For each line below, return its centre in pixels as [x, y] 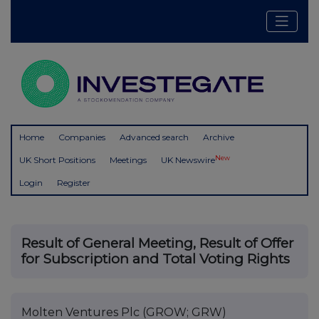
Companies [82, 137]
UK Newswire [188, 160]
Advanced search [154, 137]
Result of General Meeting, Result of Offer [158, 244]
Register [74, 183]
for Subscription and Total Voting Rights [156, 259]
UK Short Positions [57, 160]
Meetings [128, 160]
